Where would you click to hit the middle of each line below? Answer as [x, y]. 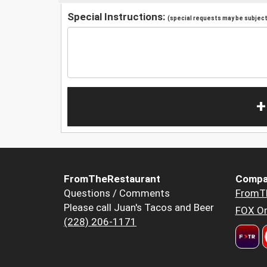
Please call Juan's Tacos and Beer [139, 208]
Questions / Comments [117, 193]
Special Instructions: [117, 16]
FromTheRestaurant [112, 179]
